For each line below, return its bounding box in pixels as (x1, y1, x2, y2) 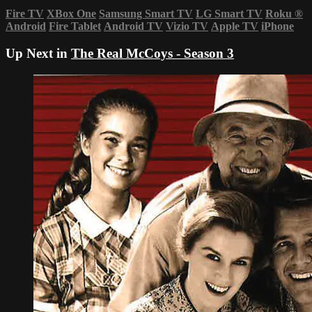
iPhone (261, 20, 294, 33)
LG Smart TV (196, 8, 263, 20)
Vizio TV (166, 20, 208, 33)
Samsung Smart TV (99, 8, 193, 20)
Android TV (104, 20, 163, 33)
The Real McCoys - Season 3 (71, 46, 234, 61)
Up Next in (6, 46, 71, 61)
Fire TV (6, 8, 44, 20)
